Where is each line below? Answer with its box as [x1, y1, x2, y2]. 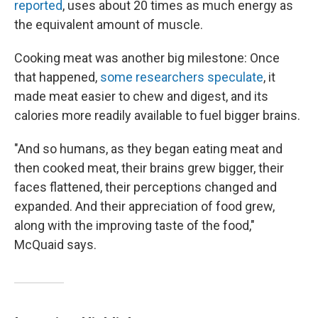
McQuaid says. [14, 237, 97, 252]
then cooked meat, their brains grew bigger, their [14, 160, 284, 175]
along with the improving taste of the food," [14, 218, 255, 233]
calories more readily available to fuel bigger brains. [14, 108, 300, 123]
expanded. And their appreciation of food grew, [14, 199, 275, 214]
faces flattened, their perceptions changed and [14, 180, 277, 194]
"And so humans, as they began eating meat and [14, 141, 283, 156]
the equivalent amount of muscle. [14, 17, 203, 32]
